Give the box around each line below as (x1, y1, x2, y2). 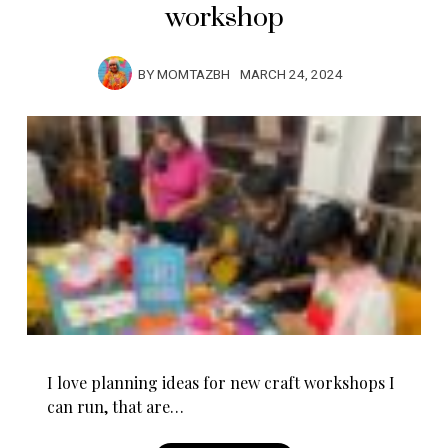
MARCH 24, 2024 (240, 65, 343, 86)
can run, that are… (47, 395, 185, 417)
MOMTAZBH (157, 65, 230, 86)
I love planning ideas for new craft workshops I (47, 371, 396, 393)
